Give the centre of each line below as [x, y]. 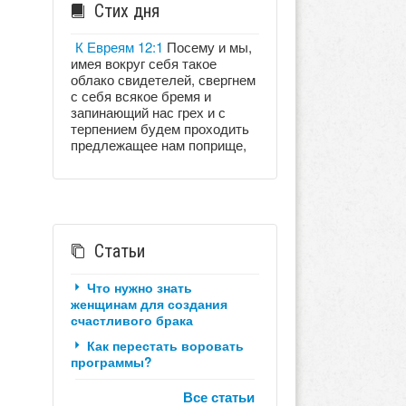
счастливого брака [131, 319]
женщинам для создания [149, 303]
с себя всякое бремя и [140, 95]
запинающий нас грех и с [148, 111]
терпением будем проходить [159, 128]
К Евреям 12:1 [119, 46]
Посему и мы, [207, 46]
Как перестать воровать [165, 345]
